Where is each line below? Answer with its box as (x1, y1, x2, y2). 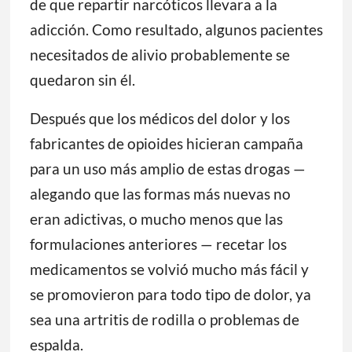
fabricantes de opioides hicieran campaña (29, 134, 303, 153)
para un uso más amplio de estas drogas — (29, 159, 306, 178)
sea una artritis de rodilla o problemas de (29, 310, 299, 329)
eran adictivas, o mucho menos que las (29, 210, 283, 229)
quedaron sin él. (29, 71, 135, 90)
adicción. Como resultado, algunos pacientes (29, 20, 323, 39)
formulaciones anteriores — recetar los (29, 235, 287, 254)
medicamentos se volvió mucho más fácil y (29, 260, 309, 279)
